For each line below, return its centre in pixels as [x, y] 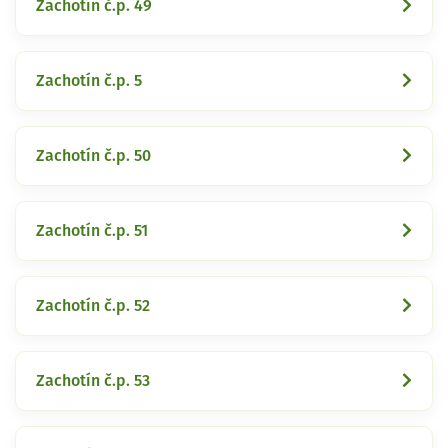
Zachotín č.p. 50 [93, 155]
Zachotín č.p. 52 [93, 305]
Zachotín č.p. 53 [93, 380]
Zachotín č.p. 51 [92, 230]
